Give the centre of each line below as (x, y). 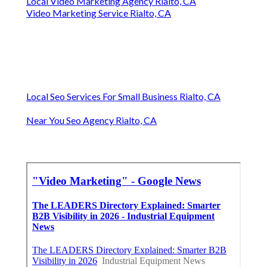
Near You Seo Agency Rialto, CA (91, 120)
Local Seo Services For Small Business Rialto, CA (123, 97)
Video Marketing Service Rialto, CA (99, 13)
